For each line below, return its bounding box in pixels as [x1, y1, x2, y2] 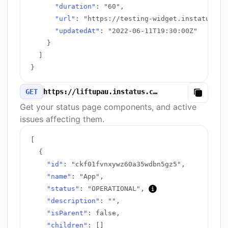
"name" [47, 173, 71, 180]
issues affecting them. [20, 114, 104, 124]
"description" [47, 197, 100, 205]
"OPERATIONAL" [88, 185, 140, 192]
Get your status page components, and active [20, 102, 196, 112]
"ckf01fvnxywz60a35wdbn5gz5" [71, 160, 181, 168]
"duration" [55, 3, 96, 10]
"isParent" [47, 209, 88, 217]
